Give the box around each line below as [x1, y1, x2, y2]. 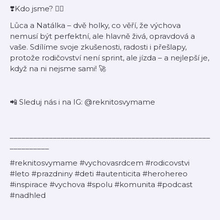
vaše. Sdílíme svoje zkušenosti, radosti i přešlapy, [10, 42, 187, 52]
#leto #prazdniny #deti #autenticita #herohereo [10, 169, 188, 178]
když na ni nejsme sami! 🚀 [10, 64, 106, 73]
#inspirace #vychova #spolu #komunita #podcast [10, 180, 192, 189]
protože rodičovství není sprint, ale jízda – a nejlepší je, [10, 53, 209, 62]
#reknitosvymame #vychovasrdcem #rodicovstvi [10, 158, 190, 167]
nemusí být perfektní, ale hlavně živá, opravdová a [10, 31, 195, 41]
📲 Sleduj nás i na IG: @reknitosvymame [10, 97, 155, 107]
